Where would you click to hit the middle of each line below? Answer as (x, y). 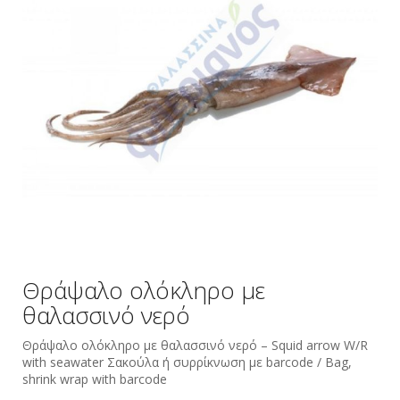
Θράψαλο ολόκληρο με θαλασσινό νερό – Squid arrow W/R (195, 345)
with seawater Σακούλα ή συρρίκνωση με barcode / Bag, (187, 362)
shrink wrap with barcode (95, 379)
